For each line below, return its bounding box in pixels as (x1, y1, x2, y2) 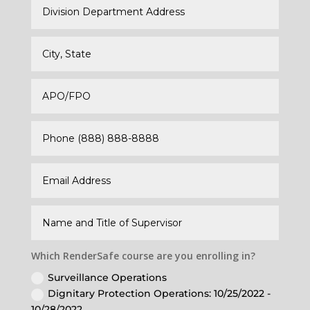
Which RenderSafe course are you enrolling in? (31, 249, 256, 263)
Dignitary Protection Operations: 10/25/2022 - (48, 287, 271, 300)
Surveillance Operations (48, 271, 167, 284)
